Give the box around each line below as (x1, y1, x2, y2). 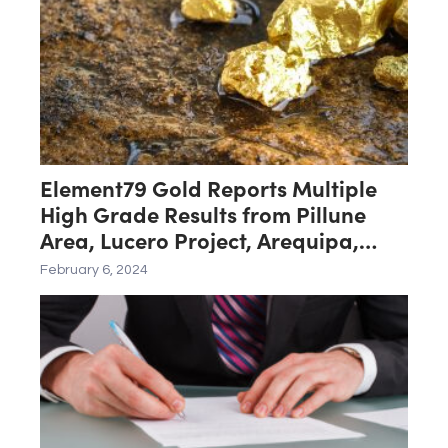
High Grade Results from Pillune (40, 198, 366, 230)
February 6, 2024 (40, 263, 148, 278)
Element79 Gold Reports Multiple (40, 172, 377, 204)
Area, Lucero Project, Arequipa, (40, 224, 359, 256)
